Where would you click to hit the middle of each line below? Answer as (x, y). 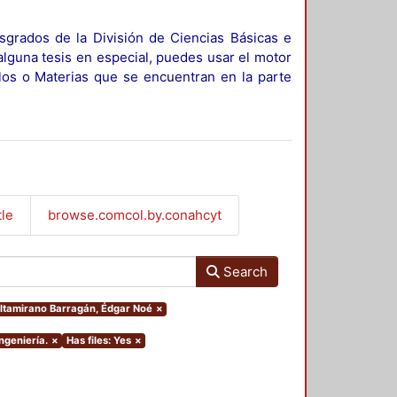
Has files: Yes (98, 341)
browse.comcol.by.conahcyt (134, 214)
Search (243, 271)
